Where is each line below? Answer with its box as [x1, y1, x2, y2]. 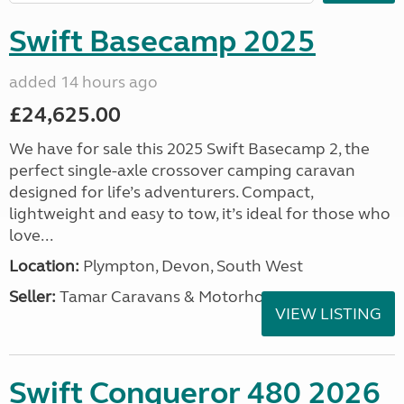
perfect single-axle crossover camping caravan [9, 161, 355, 180]
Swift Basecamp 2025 [9, 23, 316, 60]
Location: [9, 256, 79, 276]
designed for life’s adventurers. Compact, [9, 182, 313, 202]
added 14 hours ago [9, 72, 158, 92]
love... [9, 225, 53, 245]
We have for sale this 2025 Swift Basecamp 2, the [9, 139, 370, 159]
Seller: [9, 287, 56, 307]
